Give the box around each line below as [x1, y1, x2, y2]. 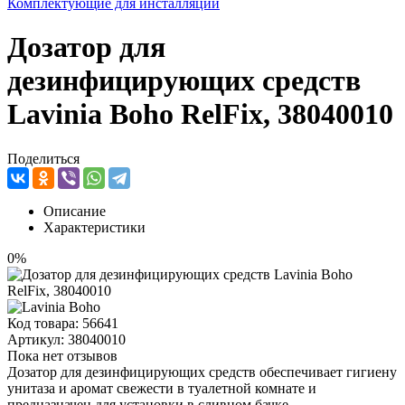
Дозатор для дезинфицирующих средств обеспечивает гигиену [7, 363, 397, 380]
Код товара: [7, 315, 82, 331]
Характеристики [43, 219, 146, 235]
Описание [43, 202, 106, 219]
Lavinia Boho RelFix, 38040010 [7, 98, 393, 131]
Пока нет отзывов [7, 347, 118, 363]
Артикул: [7, 331, 68, 347]
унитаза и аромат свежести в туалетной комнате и [7, 380, 316, 396]
